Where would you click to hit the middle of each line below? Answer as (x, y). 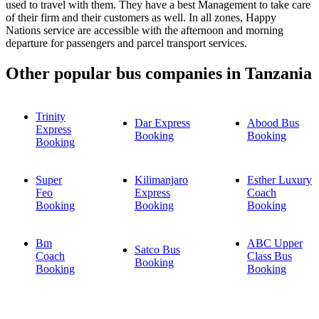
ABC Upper (275, 244)
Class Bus (270, 256)
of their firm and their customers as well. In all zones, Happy (141, 18)
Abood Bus (273, 123)
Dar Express (162, 123)
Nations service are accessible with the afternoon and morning (145, 31)
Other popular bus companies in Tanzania (159, 74)
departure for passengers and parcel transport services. (126, 43)
